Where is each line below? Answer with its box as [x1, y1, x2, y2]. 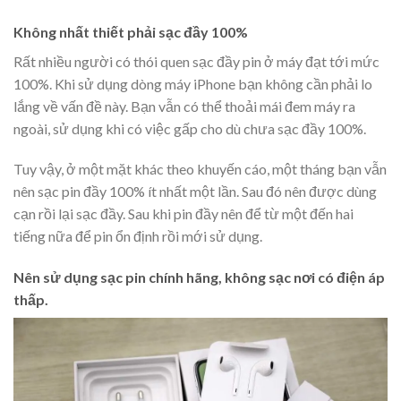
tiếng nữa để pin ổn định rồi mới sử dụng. [13, 227, 262, 245]
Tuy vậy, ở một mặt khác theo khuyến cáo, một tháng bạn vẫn [13, 160, 387, 178]
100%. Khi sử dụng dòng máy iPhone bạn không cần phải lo [13, 74, 372, 92]
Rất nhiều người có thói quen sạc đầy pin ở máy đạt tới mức [13, 52, 380, 70]
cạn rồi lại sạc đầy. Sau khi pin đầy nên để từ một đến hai [13, 205, 354, 223]
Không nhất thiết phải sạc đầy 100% [13, 22, 248, 40]
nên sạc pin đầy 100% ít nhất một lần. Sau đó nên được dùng [13, 183, 377, 200]
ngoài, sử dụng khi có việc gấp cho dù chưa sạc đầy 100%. [13, 119, 366, 137]
